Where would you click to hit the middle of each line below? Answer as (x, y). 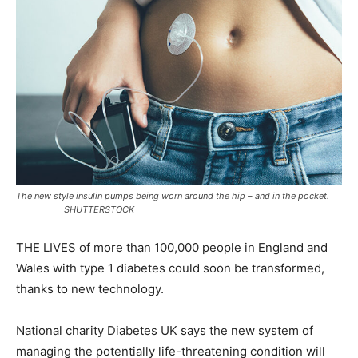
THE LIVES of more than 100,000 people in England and (172, 248)
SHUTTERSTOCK (75, 210)
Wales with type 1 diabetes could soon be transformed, (170, 268)
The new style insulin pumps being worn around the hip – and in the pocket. (179, 196)
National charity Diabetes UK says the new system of (165, 331)
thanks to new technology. (90, 289)
